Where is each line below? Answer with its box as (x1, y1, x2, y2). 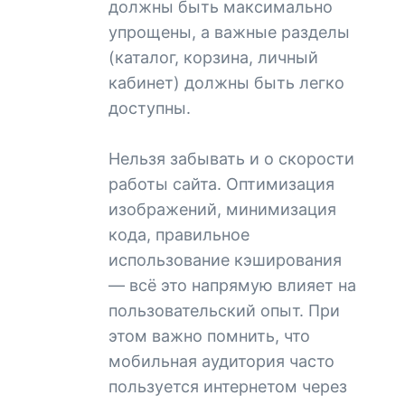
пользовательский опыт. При (108, 300, 340, 320)
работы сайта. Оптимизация (108, 174, 334, 193)
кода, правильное (108, 224, 250, 244)
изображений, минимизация (108, 199, 336, 219)
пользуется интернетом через (108, 376, 347, 396)
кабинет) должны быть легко (108, 72, 344, 92)
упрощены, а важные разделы (108, 22, 350, 42)
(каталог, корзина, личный (108, 47, 318, 67)
